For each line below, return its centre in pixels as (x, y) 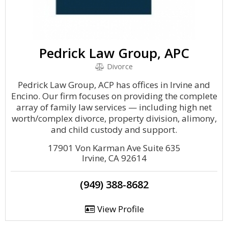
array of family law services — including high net (114, 107)
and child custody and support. (114, 130)
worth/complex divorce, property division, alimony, (114, 118)
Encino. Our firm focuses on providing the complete (114, 96)
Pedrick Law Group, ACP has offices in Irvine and (114, 85)
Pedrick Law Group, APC (114, 53)
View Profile (119, 209)
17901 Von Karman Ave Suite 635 (114, 148)
